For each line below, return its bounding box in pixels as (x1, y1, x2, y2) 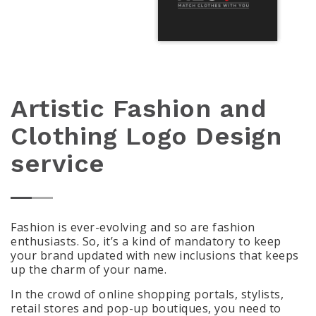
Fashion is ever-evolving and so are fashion (11, 219, 255, 236)
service (11, 149, 105, 179)
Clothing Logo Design (11, 121, 281, 152)
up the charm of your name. (11, 262, 166, 278)
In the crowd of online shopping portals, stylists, (11, 286, 284, 303)
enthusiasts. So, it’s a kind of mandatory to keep (11, 233, 281, 250)
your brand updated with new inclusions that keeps (11, 248, 299, 264)
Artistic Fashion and (11, 94, 267, 124)
